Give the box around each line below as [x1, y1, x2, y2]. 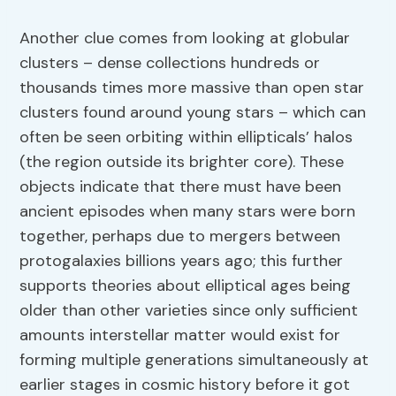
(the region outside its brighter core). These [19, 151, 345, 173]
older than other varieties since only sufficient [19, 300, 359, 322]
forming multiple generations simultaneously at [19, 349, 369, 371]
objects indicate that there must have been [19, 176, 342, 198]
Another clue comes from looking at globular [19, 27, 351, 49]
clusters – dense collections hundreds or [19, 52, 321, 74]
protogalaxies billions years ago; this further [19, 250, 344, 272]
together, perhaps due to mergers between [19, 225, 341, 247]
